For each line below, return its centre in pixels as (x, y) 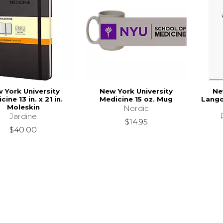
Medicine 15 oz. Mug (136, 99)
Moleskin (23, 107)
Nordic (136, 108)
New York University (136, 91)
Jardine (23, 116)
